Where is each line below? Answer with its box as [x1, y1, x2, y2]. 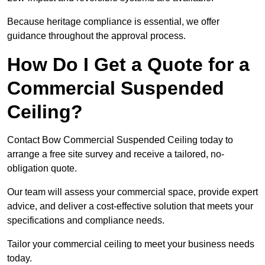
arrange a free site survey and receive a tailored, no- [7, 149, 224, 160]
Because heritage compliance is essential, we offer [7, 17, 219, 27]
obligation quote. [7, 163, 77, 174]
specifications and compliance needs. [7, 215, 164, 226]
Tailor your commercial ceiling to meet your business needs [7, 239, 254, 250]
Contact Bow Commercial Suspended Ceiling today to [7, 135, 233, 146]
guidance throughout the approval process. [7, 31, 186, 41]
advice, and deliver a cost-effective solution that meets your [7, 201, 253, 212]
